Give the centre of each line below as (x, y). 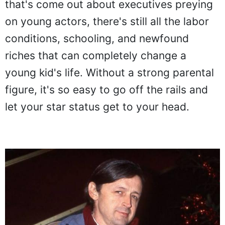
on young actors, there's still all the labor (107, 21)
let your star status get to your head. (97, 106)
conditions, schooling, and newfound (97, 38)
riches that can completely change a (96, 55)
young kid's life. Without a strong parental (109, 72)
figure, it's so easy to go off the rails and (106, 89)
